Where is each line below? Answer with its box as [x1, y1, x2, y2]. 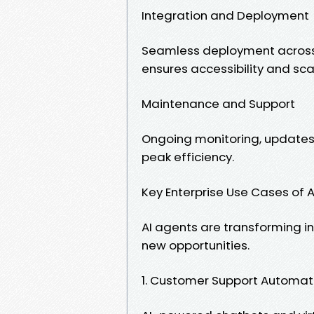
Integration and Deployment [142, 6, 309, 24]
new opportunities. [142, 236, 250, 254]
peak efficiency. [142, 148, 234, 165]
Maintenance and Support [142, 95, 295, 112]
